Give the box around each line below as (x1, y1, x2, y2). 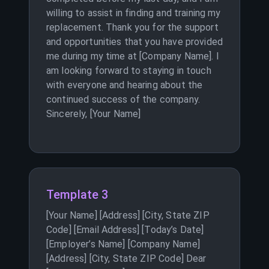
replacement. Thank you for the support (46, 22, 219, 33)
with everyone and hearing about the (46, 79, 203, 91)
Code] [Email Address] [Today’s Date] (46, 224, 204, 235)
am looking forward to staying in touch (46, 65, 211, 76)
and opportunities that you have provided (46, 36, 223, 47)
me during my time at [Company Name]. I (46, 50, 219, 62)
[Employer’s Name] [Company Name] (46, 238, 200, 250)
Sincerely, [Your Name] (46, 108, 141, 119)
